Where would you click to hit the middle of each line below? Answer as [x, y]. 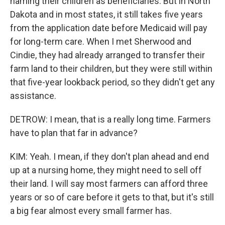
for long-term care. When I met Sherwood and [101, 41]
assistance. [33, 96]
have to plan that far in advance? [74, 133]
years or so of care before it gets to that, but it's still [112, 197]
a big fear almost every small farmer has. [91, 211]
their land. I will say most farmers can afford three [109, 184]
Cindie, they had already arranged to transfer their [107, 55]
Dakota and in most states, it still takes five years [106, 14]
